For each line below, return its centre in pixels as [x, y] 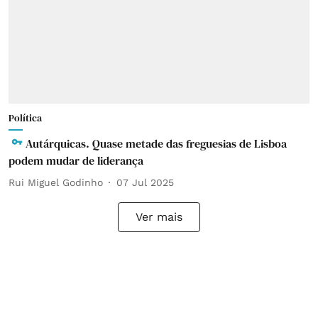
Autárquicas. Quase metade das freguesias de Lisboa [156, 143]
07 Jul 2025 [145, 182]
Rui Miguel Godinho [56, 182]
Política [25, 118]
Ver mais [159, 217]
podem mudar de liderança [76, 160]
